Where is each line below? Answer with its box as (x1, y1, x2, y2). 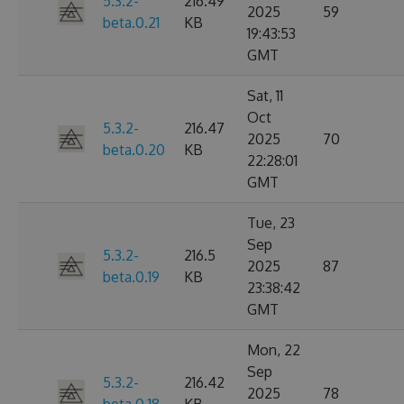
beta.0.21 (103, 14, 160, 32)
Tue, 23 (247, 214, 295, 232)
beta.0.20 (103, 141, 165, 159)
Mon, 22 (247, 341, 300, 359)
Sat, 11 (247, 87, 283, 105)
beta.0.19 (103, 268, 160, 286)
